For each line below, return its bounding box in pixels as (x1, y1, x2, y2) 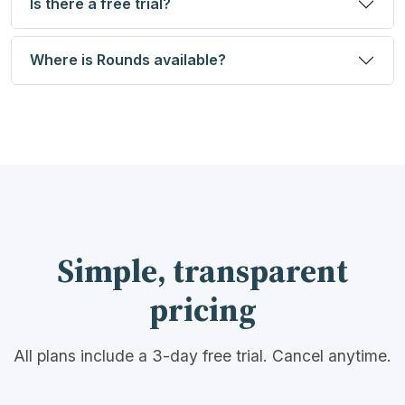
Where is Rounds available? (30, 51, 226, 70)
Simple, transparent (57, 248, 348, 293)
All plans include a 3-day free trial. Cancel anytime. (14, 345, 391, 365)
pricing (148, 287, 257, 332)
